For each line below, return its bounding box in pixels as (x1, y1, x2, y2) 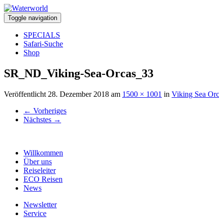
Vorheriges (31, 106, 66, 115)
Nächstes (23, 115, 53, 124)
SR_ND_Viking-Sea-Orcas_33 (4, 66, 153, 80)
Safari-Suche (23, 40, 63, 48)
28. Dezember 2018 (48, 89, 109, 98)
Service (23, 209, 46, 218)
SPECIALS (23, 31, 60, 39)
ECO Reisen (23, 175, 63, 183)
